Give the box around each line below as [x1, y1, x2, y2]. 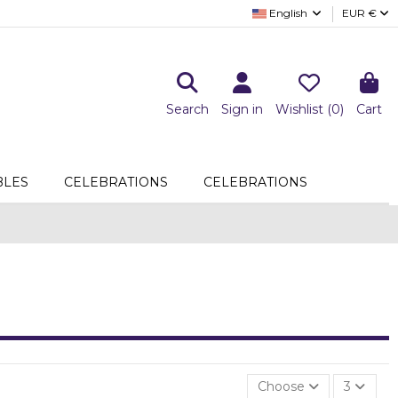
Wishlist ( [275, 101, 331, 117]
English [266, 6, 310, 20]
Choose [257, 378, 305, 394]
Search [165, 101, 209, 117]
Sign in [220, 101, 263, 117]
